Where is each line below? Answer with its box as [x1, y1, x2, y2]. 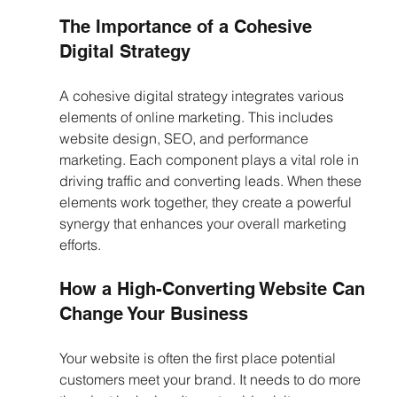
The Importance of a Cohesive [58, 16, 317, 37]
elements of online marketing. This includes [58, 108, 337, 126]
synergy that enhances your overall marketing [58, 214, 350, 232]
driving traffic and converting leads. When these [58, 172, 365, 190]
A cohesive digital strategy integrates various [58, 87, 347, 105]
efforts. [58, 236, 101, 253]
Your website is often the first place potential [58, 349, 339, 367]
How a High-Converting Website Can [58, 278, 370, 300]
